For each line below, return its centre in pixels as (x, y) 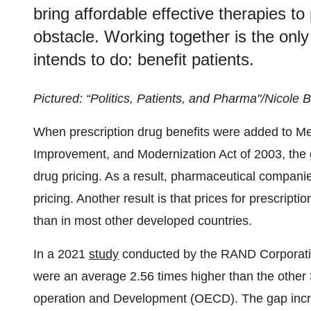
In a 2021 (61, 254)
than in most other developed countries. (143, 221)
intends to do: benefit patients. (144, 60)
